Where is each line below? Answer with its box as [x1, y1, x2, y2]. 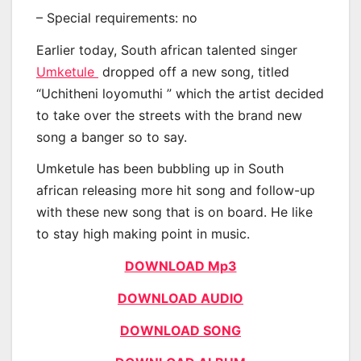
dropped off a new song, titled [98, 63, 289, 80]
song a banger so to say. [36, 128, 187, 145]
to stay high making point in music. [36, 226, 250, 243]
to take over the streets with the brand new [36, 106, 302, 123]
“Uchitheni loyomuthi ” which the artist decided [36, 85, 324, 102]
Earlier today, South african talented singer [36, 41, 297, 58]
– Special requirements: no [36, 9, 197, 26]
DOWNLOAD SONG [120, 322, 241, 338]
